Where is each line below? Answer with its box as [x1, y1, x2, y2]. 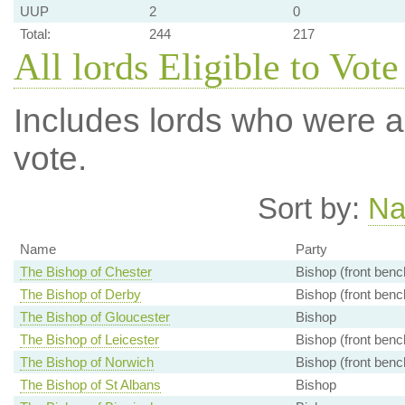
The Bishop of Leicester [19, 332, 159, 348]
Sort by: [258, 192, 368, 225]
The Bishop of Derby [19, 287, 141, 303]
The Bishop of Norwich [19, 354, 154, 371]
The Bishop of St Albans [19, 377, 161, 393]
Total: [19, 26, 51, 42]
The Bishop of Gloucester [19, 309, 170, 325]
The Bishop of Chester [19, 264, 152, 280]
